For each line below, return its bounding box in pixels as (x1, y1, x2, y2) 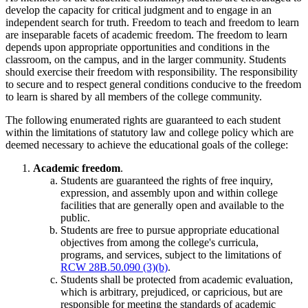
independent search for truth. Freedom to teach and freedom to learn (5, 16, 299, 28)
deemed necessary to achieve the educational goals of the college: (5, 138, 288, 151)
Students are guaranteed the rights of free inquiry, (60, 174, 273, 186)
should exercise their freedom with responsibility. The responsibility (5, 65, 298, 78)
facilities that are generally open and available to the (60, 199, 284, 211)
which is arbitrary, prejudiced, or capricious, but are (60, 285, 283, 298)
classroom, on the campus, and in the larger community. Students (5, 53, 286, 65)
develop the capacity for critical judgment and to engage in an (5, 3, 272, 16)
